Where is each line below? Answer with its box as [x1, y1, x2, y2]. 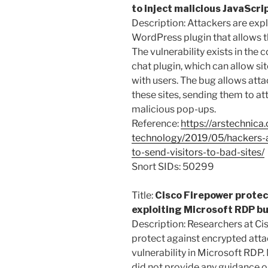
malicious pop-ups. [132, 103, 216, 115]
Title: [132, 190, 155, 202]
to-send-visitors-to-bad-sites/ [132, 147, 264, 159]
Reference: [132, 118, 181, 130]
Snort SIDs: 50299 [132, 161, 214, 173]
